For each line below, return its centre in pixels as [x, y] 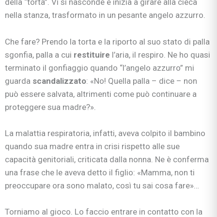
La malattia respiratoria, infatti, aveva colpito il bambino [105, 133]
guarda [19, 81]
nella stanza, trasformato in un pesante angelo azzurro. [105, 15]
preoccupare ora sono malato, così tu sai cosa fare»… [102, 185]
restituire [93, 54]
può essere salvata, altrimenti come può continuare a [101, 94]
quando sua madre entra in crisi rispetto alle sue [92, 146]
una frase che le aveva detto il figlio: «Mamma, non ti [100, 172]
